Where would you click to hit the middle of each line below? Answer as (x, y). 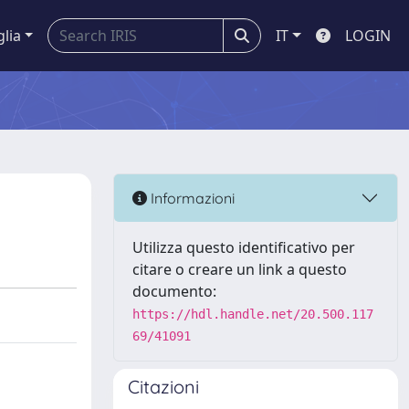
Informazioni (191, 198)
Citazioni (163, 387)
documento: (174, 291)
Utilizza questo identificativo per (244, 247)
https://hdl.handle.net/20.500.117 (253, 314)
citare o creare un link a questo (240, 269)
